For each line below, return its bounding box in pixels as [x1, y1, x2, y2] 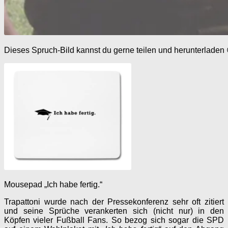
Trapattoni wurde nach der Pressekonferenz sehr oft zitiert [4, 197, 224, 206]
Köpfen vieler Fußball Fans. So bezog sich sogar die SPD [4, 215, 224, 224]
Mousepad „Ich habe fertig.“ [4, 180, 102, 189]
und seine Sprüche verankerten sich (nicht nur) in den [4, 206, 224, 215]
